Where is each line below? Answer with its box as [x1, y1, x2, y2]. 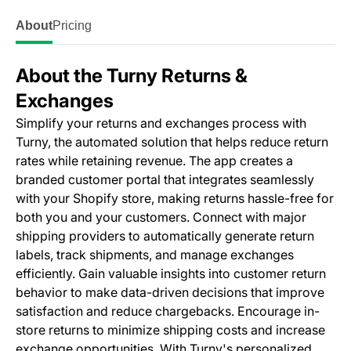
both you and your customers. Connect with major [16, 208, 306, 225]
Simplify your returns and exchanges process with [16, 114, 306, 131]
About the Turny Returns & [16, 63, 248, 87]
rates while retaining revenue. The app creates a [16, 152, 293, 168]
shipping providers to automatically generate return [16, 227, 314, 244]
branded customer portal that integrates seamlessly [16, 171, 314, 187]
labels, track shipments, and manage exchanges [16, 246, 294, 262]
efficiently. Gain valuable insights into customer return [16, 265, 326, 281]
